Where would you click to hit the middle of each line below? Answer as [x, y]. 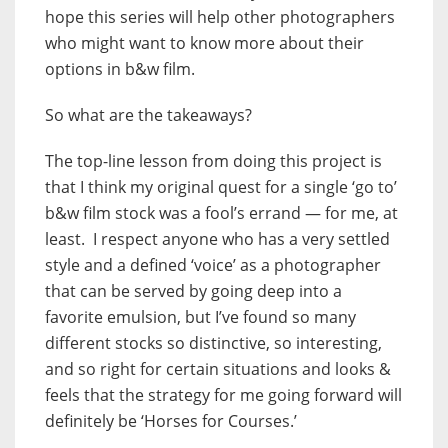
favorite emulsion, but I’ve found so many [200, 317]
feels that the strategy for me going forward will [223, 395]
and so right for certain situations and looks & [218, 369]
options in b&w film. [120, 69]
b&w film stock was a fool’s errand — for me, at [221, 213]
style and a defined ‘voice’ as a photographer [213, 265]
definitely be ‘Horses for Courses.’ [171, 421]
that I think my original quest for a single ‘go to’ [221, 187]
